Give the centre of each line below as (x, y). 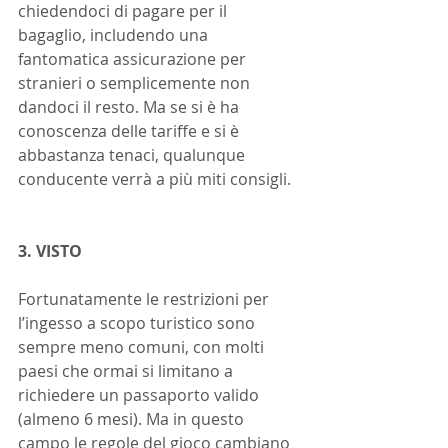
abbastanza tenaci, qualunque (133, 155)
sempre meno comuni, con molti (143, 347)
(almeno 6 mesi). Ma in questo (133, 419)
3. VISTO (50, 251)
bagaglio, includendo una (115, 35)
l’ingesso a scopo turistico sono (138, 323)
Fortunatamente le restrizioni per (145, 299)
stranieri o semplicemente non (136, 83)
